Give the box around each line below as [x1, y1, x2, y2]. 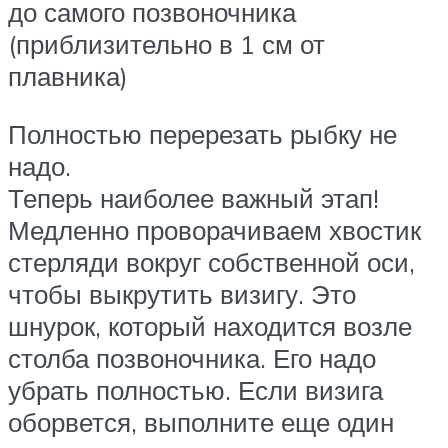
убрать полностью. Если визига [8, 374, 383, 407]
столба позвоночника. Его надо [8, 342, 376, 375]
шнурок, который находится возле [8, 310, 412, 343]
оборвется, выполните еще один [8, 406, 394, 439]
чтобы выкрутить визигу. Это [8, 278, 356, 311]
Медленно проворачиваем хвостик [8, 214, 421, 247]
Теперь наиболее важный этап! [8, 182, 379, 215]
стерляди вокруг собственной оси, [8, 246, 415, 279]
